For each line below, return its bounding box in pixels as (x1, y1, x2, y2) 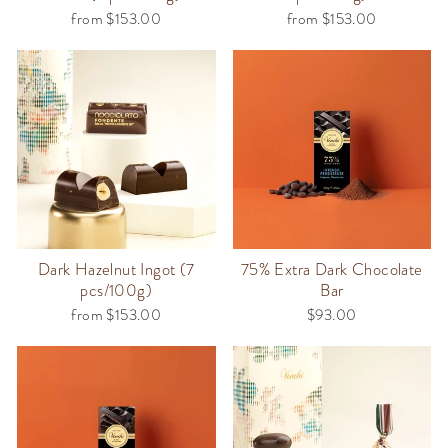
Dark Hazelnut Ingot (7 (37, 257, 195, 281)
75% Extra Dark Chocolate (240, 257, 423, 281)
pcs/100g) (80, 278, 153, 302)
